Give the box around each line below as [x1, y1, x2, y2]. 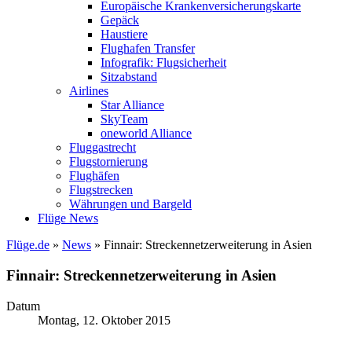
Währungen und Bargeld [69, 197, 192, 211]
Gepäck [101, 13, 139, 27]
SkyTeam [101, 112, 148, 126]
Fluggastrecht [69, 141, 136, 155]
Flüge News [38, 211, 98, 225]
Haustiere [101, 27, 148, 42]
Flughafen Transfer [101, 42, 195, 56]
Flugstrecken [69, 183, 133, 197]
